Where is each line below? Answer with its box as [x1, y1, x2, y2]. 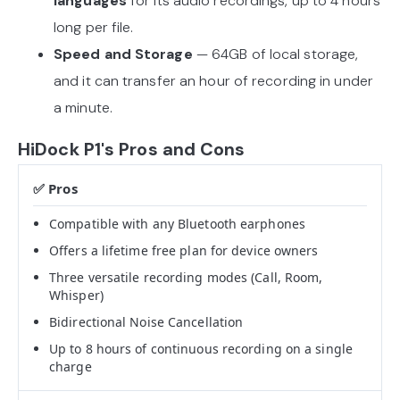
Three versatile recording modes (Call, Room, [49, 268, 323, 286]
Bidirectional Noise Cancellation [49, 312, 244, 330]
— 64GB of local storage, [196, 44, 359, 63]
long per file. [54, 17, 134, 37]
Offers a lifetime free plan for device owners [49, 241, 319, 259]
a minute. [54, 97, 112, 117]
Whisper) [49, 286, 104, 304]
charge [49, 357, 92, 375]
